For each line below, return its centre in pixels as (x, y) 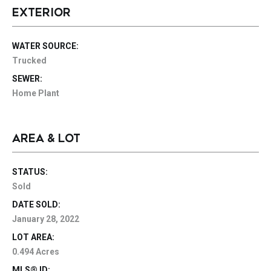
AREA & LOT (46, 139)
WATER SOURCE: (45, 46)
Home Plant (36, 93)
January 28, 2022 (46, 219)
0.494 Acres (36, 252)
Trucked (29, 60)
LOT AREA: (33, 237)
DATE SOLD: (36, 204)
